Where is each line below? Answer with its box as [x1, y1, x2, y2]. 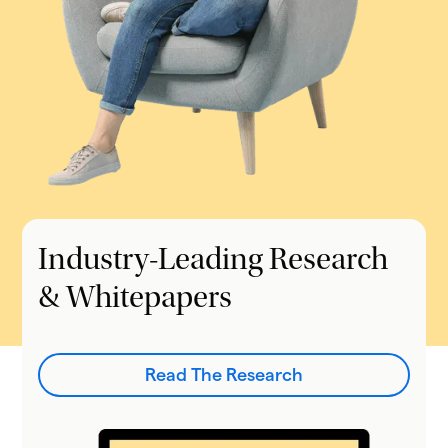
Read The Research [145, 365, 303, 385]
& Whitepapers [38, 284, 233, 317]
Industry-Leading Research [38, 246, 389, 279]
